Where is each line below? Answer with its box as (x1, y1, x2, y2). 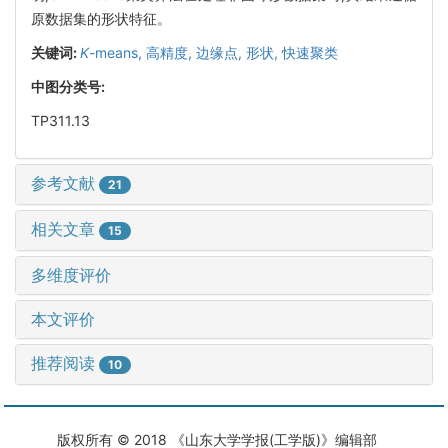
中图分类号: (31, 77, 108, 95)
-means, (89, 43, 146, 61)
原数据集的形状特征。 (31, 9, 171, 27)
